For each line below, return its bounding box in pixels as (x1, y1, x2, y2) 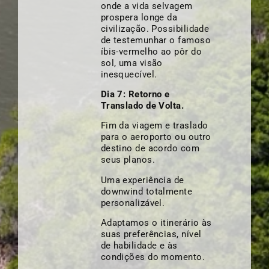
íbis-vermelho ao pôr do (100, 46, 202, 57)
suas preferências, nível (100, 229, 202, 240)
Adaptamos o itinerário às (100, 217, 212, 229)
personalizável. (100, 197, 165, 208)
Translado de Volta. (100, 100, 184, 112)
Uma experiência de (100, 174, 184, 186)
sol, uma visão (100, 57, 163, 68)
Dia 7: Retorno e (100, 89, 170, 100)
